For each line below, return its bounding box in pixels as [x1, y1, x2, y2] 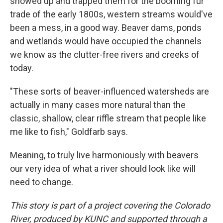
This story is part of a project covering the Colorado [10, 200, 210, 211]
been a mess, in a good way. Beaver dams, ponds [10, 22, 202, 33]
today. [10, 62, 33, 73]
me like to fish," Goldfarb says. [10, 126, 128, 137]
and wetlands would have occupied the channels [10, 35, 202, 46]
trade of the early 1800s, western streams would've [10, 8, 213, 19]
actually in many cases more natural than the [10, 99, 186, 110]
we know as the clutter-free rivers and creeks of [10, 49, 200, 60]
